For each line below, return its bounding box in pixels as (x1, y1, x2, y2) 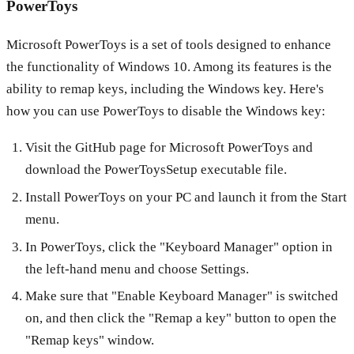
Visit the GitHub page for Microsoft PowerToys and (24, 140, 313, 156)
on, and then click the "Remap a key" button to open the (24, 311, 337, 326)
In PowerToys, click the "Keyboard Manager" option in (24, 239, 333, 254)
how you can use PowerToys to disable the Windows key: (6, 104, 326, 119)
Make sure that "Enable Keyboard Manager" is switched (24, 288, 338, 304)
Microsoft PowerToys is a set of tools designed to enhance (6, 37, 331, 53)
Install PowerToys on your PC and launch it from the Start (24, 189, 347, 205)
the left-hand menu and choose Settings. (24, 261, 249, 277)
